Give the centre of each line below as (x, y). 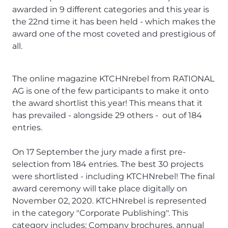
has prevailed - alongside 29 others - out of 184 (107, 116)
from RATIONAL (182, 79)
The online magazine (56, 79)
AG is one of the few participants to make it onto (110, 91)
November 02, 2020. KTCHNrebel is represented (109, 201)
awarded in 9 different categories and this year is (111, 10)
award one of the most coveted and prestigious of (114, 34)
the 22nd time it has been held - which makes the (114, 22)
